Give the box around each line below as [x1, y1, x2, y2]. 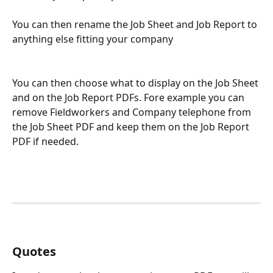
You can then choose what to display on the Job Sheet [12, 76, 261, 90]
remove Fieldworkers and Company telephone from [12, 105, 253, 119]
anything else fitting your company [12, 32, 173, 46]
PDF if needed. [12, 134, 79, 148]
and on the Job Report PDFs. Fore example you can [12, 90, 247, 104]
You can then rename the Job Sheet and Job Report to [12, 17, 260, 31]
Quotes [12, 243, 59, 260]
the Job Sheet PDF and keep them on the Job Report [12, 119, 252, 133]
